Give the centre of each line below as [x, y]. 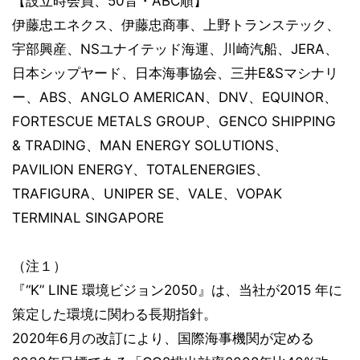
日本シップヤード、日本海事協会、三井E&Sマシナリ [175, 73]
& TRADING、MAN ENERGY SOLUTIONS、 [150, 145]
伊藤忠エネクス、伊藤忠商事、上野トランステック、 [176, 25]
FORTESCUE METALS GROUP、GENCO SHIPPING [174, 121]
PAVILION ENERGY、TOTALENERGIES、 [141, 170]
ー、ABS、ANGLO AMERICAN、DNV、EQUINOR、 [175, 97]
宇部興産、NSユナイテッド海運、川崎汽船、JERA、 [175, 49]
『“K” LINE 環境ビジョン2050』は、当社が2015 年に [177, 290]
